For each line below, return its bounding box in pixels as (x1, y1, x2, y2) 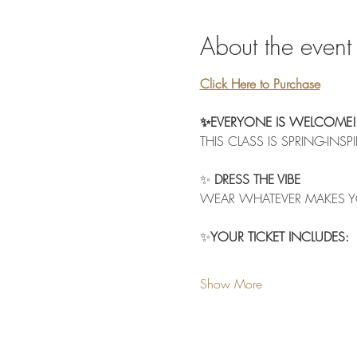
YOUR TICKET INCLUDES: (210, 228, 349, 246)
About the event (199, 30, 351, 63)
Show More (199, 275, 262, 293)
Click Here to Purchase (199, 75, 320, 93)
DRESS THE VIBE (210, 171, 300, 189)
